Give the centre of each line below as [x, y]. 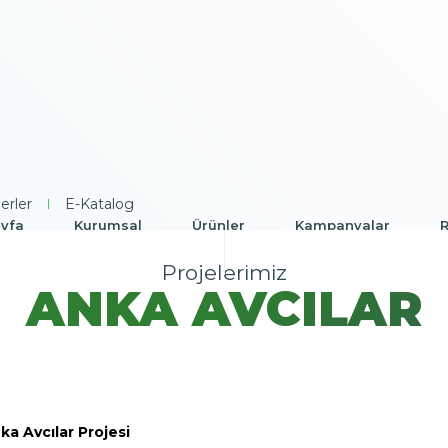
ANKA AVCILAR [224, 309]
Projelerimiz [224, 272]
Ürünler [218, 225]
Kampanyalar [342, 225]
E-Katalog [100, 204]
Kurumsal [107, 225]
